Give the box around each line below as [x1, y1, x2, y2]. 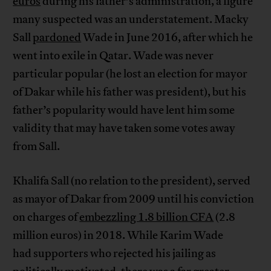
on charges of [13, 210, 80, 225]
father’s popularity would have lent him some [13, 103, 235, 118]
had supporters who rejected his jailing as [13, 246, 217, 261]
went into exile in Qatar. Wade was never [13, 48, 214, 64]
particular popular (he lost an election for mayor [13, 67, 248, 82]
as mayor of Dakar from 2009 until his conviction [13, 192, 255, 207]
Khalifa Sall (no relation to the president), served [13, 174, 251, 189]
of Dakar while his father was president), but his [13, 85, 247, 100]
